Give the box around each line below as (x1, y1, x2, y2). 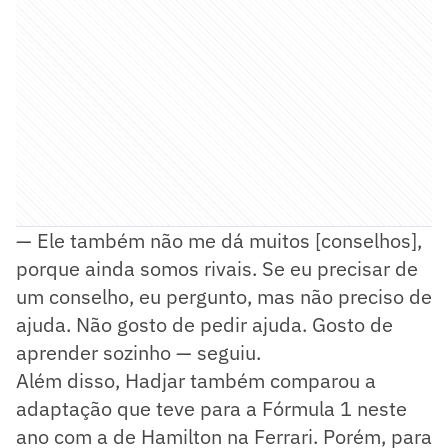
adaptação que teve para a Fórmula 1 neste (16, 394, 407, 422)
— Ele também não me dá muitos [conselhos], (16, 226, 422, 254)
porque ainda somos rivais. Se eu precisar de (16, 254, 418, 282)
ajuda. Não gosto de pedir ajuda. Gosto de (16, 310, 393, 338)
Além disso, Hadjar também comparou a (16, 366, 376, 394)
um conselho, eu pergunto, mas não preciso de (16, 282, 432, 310)
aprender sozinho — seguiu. (16, 338, 266, 366)
